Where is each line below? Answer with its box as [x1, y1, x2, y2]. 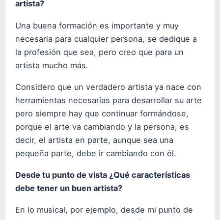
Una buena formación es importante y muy [15, 20, 179, 30]
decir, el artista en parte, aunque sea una [15, 135, 173, 145]
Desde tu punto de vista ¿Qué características [15, 169, 190, 180]
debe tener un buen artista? [15, 183, 122, 193]
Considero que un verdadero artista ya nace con [15, 82, 201, 92]
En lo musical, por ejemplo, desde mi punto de [15, 204, 193, 215]
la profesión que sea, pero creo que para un [15, 47, 184, 57]
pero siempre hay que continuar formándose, [15, 108, 189, 118]
